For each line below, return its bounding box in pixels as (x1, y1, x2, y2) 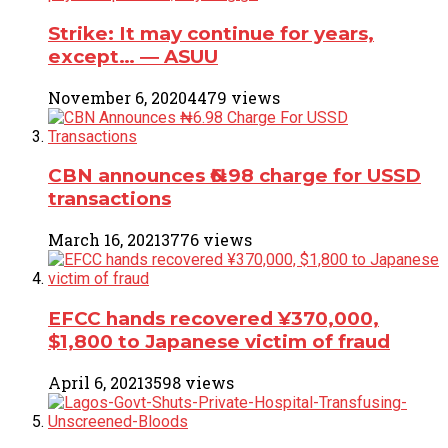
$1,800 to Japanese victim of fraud (48, 329, 390, 353)
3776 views (161, 229, 252, 251)
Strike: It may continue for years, (48, 21, 374, 45)
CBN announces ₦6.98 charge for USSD (48, 164, 421, 188)
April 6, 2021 (48, 371, 144, 393)
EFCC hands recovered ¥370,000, (48, 306, 379, 330)
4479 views (187, 86, 280, 108)
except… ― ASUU (48, 44, 218, 68)
